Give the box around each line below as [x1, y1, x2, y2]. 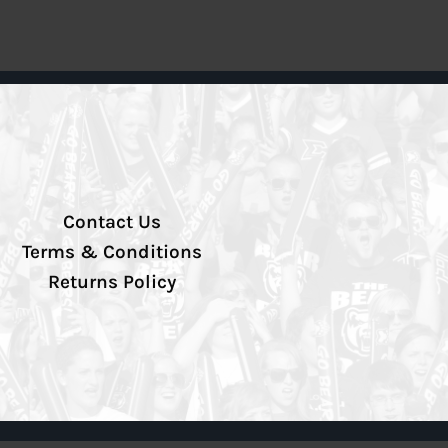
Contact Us [63, 211, 161, 234]
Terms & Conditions [22, 241, 202, 264]
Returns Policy [48, 271, 176, 294]
